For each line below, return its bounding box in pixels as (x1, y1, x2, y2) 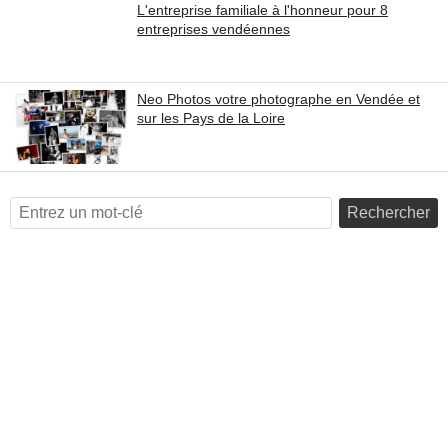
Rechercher (347, 204, 430, 221)
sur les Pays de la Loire (137, 110, 285, 126)
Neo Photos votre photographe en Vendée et (137, 91, 420, 107)
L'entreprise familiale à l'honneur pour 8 (137, 2, 388, 18)
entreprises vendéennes (137, 21, 290, 37)
